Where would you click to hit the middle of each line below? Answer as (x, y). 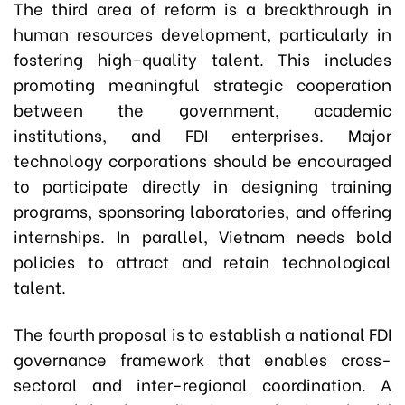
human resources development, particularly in (202, 33)
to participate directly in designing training (202, 184)
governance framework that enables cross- (202, 358)
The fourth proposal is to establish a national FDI (202, 333)
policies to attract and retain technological (202, 260)
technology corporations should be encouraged (202, 159)
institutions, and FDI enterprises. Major (202, 134)
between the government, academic (202, 108)
